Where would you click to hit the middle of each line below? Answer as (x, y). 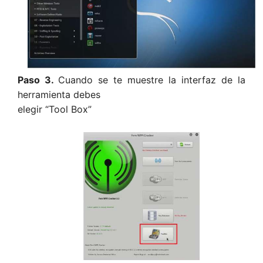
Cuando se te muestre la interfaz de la (152, 80)
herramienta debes (59, 95)
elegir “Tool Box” (55, 109)
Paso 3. (38, 80)
